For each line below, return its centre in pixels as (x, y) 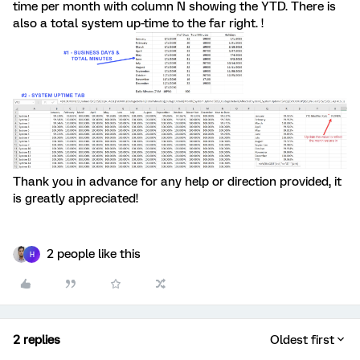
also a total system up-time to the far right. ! (138, 23)
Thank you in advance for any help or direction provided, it (177, 182)
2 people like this (94, 254)
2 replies (37, 340)
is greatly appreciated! (76, 199)
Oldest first (302, 340)
